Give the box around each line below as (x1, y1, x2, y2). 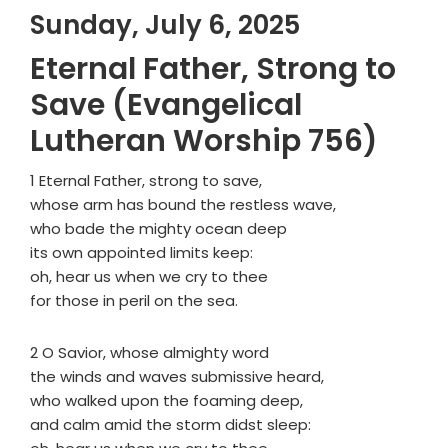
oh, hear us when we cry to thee (30, 266, 268, 288)
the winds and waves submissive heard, (30, 366, 324, 388)
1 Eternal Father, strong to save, (30, 170, 262, 192)
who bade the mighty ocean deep (30, 218, 287, 240)
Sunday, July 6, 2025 (30, 7, 300, 44)
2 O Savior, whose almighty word (30, 342, 269, 364)
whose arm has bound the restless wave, (30, 194, 336, 216)
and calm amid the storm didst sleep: (30, 414, 311, 436)
